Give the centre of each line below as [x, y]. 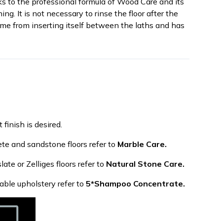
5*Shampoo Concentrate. [135, 184]
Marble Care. [142, 144]
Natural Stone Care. [145, 164]
